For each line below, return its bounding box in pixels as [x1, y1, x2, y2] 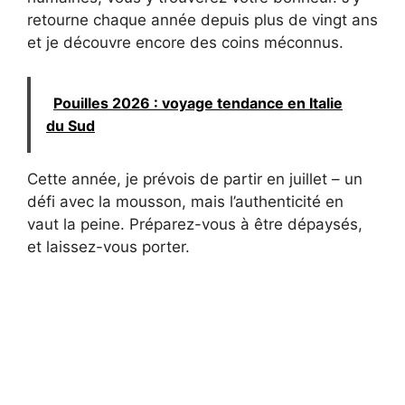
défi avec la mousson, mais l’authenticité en [27, 193, 344, 212]
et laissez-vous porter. [27, 238, 190, 257]
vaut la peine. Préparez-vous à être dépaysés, [27, 215, 363, 234]
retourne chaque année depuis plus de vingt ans [27, 10, 378, 29]
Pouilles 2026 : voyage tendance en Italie [53, 94, 343, 113]
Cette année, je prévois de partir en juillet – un [27, 170, 363, 189]
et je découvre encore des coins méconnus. [27, 33, 344, 52]
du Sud [46, 117, 95, 136]
